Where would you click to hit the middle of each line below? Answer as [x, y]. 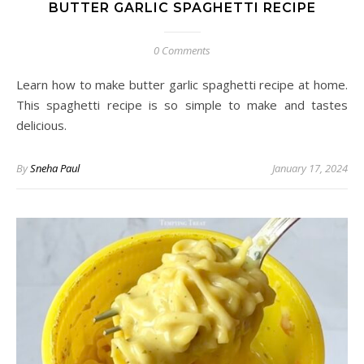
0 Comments [182, 51]
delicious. [41, 126]
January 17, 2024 [310, 169]
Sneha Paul [55, 169]
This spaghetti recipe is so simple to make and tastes [182, 105]
